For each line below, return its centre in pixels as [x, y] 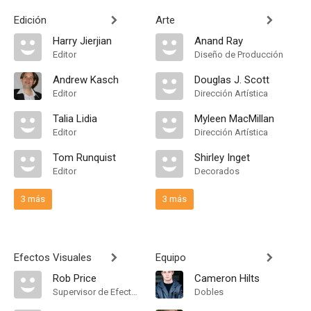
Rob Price [75, 278]
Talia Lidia [75, 119]
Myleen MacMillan [234, 119]
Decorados [217, 171]
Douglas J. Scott [232, 80]
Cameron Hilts [227, 278]
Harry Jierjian [82, 41]
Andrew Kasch [86, 80]
